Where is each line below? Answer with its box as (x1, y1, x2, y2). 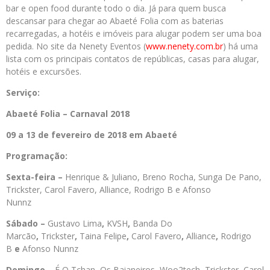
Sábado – (6, 218, 48, 229)
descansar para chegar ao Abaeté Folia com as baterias (6, 15, 224, 27)
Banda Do (133, 218, 172, 229)
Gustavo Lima (48, 218, 102, 229)
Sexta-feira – (6, 171, 65, 183)
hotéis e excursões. (6, 66, 86, 77)
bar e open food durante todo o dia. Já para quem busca (6, 2, 226, 14)
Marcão (6, 230, 36, 242)
